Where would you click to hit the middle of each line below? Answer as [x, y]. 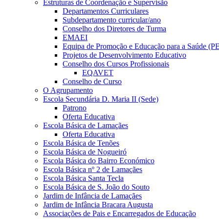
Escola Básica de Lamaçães [86, 125]
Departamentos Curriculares [106, 11]
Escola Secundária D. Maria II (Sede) [101, 99]
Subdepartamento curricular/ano [112, 20]
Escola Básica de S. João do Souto [96, 187]
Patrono [75, 108]
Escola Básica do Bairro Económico [99, 161]
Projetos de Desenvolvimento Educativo [124, 55]
